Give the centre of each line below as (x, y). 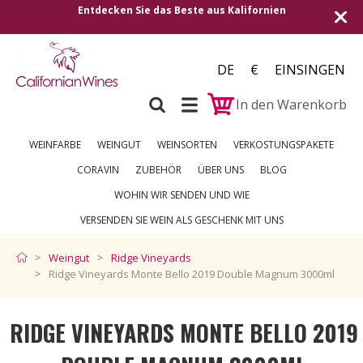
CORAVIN (98, 170)
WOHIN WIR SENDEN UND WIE (181, 195)
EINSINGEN (310, 70)
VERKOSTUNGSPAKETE (284, 145)
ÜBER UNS (220, 170)
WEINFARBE (55, 145)
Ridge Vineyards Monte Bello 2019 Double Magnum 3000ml (192, 274)
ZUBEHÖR (158, 170)
